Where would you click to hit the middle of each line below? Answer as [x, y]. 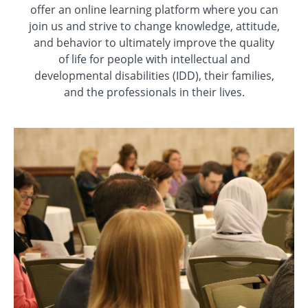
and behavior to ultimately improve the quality [154, 42]
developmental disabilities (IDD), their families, [154, 75]
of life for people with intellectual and [154, 59]
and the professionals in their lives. [154, 92]
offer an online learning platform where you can [154, 9]
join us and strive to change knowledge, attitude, [154, 26]
